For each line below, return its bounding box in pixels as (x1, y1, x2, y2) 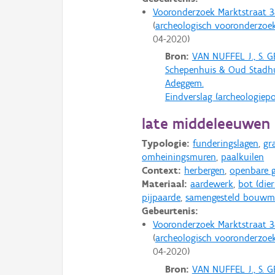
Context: (142, 165, 182, 177)
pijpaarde (142, 192, 181, 204)
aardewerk (190, 178, 234, 190)
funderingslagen (193, 137, 259, 150)
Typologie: (142, 137, 190, 150)
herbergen (184, 165, 225, 177)
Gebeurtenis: (142, 205, 199, 217)
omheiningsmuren (142, 151, 217, 163)
